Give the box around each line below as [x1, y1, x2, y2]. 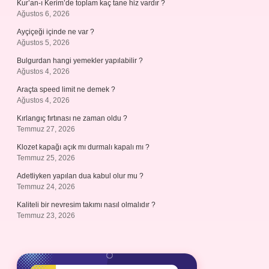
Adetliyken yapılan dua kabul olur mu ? [17, 172, 144, 180]
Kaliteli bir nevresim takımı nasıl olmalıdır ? [17, 201, 156, 209]
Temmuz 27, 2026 [17, 125, 75, 133]
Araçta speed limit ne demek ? [17, 85, 115, 94]
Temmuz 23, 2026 [17, 211, 75, 220]
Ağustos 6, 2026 [17, 10, 70, 18]
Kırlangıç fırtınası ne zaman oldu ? [17, 114, 127, 122]
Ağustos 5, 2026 [17, 38, 70, 47]
